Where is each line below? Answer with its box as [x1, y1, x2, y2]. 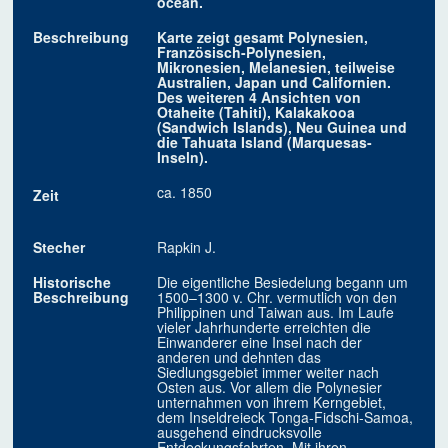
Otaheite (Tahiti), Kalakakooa [157, 102, 356, 123]
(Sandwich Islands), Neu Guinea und [157, 117, 408, 138]
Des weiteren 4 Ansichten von [157, 87, 362, 108]
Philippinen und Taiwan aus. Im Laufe [157, 302, 395, 323]
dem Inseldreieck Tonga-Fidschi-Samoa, [157, 407, 414, 428]
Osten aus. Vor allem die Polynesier [157, 377, 383, 398]
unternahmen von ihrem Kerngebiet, [157, 392, 387, 413]
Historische [33, 272, 112, 293]
